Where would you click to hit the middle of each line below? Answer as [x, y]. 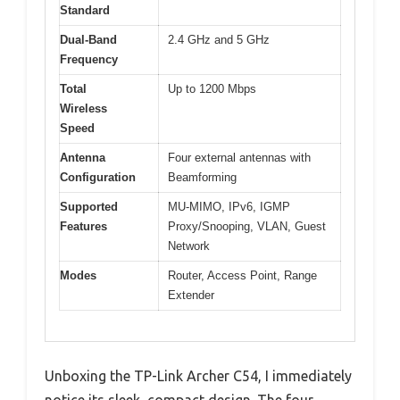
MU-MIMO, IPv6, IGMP [229, 206]
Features [83, 226]
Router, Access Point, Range [242, 275]
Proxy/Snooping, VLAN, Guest [247, 226]
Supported [89, 206]
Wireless [83, 108]
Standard [85, 10]
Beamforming [202, 177]
